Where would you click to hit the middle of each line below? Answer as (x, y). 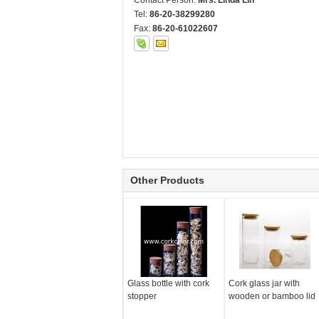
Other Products (167, 180)
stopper (142, 296)
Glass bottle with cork (168, 283)
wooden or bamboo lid (272, 296)
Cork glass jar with (264, 283)
